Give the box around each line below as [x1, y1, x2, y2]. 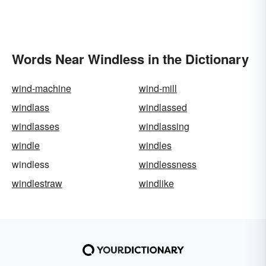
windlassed [139, 100, 187, 114]
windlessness [139, 157, 197, 171]
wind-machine [12, 81, 71, 95]
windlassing [139, 119, 189, 133]
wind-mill [139, 81, 177, 95]
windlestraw [12, 176, 62, 190]
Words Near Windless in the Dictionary [12, 49, 249, 68]
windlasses [12, 119, 59, 133]
